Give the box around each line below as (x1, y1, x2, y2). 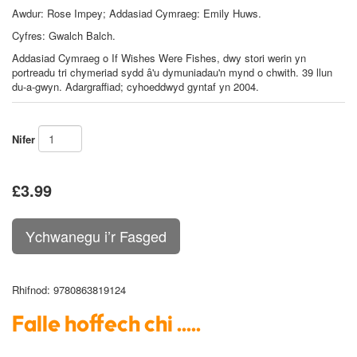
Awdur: (12, 6, 47, 22)
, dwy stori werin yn (217, 50, 306, 66)
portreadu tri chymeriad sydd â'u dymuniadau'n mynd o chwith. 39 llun (12, 65, 332, 80)
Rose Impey (47, 6, 103, 22)
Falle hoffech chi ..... (12, 313, 201, 339)
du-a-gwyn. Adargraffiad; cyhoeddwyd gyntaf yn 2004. (12, 79, 259, 95)
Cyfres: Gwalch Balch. (12, 28, 116, 44)
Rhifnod (12, 282, 47, 298)
